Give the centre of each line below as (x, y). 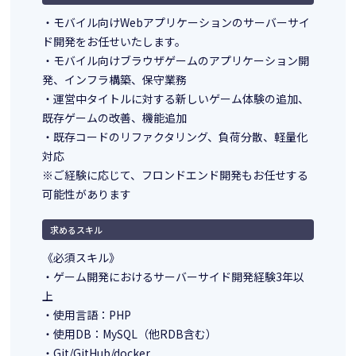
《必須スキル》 (81, 258)
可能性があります (87, 194)
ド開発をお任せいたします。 (114, 42)
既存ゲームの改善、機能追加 (115, 118)
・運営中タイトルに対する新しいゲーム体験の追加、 (176, 99)
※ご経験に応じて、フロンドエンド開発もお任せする (176, 175)
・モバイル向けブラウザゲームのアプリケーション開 (176, 61)
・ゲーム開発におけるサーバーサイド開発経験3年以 (174, 277)
